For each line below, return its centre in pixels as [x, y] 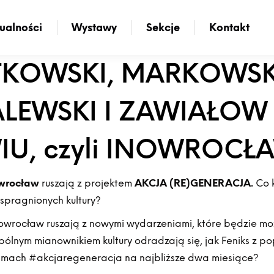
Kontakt [229, 27]
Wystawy [94, 27]
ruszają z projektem [87, 183]
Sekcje [163, 27]
